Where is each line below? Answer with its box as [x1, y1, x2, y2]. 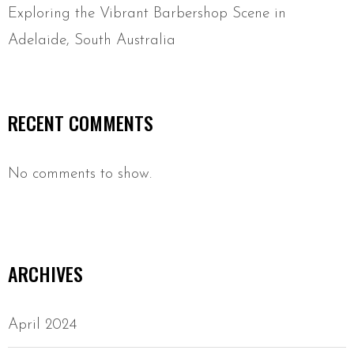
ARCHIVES [8, 259, 83, 288]
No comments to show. [8, 167, 152, 183]
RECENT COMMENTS [8, 108, 153, 137]
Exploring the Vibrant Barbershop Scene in [8, 6, 286, 22]
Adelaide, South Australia [8, 33, 175, 49]
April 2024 [8, 318, 77, 333]
